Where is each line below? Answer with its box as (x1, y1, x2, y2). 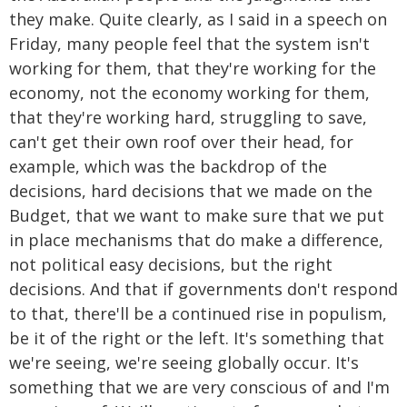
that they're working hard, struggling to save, (9, 106, 367, 128)
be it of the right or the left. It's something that (9, 327, 384, 349)
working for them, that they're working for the (9, 57, 376, 79)
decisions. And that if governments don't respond (9, 278, 398, 300)
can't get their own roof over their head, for (9, 131, 353, 153)
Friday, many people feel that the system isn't (9, 33, 370, 55)
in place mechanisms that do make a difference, (9, 229, 383, 251)
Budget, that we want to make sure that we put (9, 204, 384, 226)
